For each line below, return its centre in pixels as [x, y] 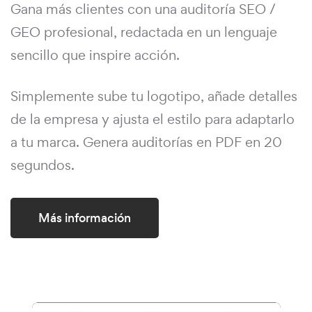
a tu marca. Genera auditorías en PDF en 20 [146, 142]
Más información [85, 218]
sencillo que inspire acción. [95, 55]
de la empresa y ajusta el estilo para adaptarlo [153, 119]
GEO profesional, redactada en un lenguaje [144, 32]
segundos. [42, 165]
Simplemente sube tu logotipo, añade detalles [154, 96]
